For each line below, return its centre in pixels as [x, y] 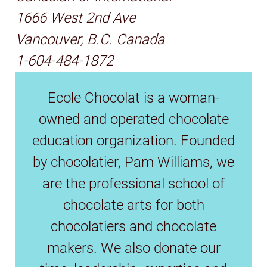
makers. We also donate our [133, 248]
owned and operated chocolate [133, 119]
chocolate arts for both [133, 205]
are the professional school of [133, 183]
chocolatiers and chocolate [133, 226]
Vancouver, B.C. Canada [90, 39]
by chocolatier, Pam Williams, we [133, 162]
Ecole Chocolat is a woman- [133, 97]
